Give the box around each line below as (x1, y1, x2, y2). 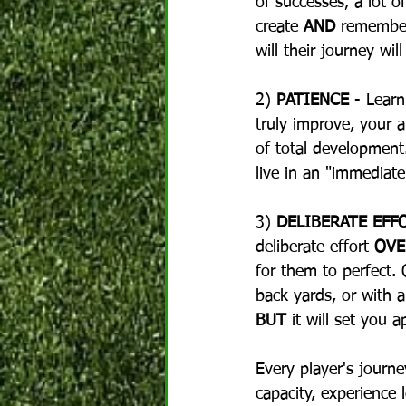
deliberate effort (256, 239, 374, 256)
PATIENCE (276, 92, 349, 109)
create (256, 19, 304, 35)
